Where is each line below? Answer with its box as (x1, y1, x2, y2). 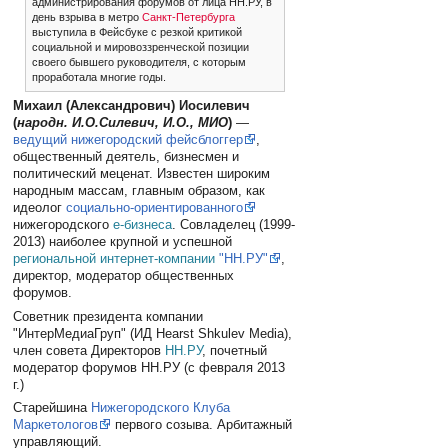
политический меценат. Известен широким (13, 166, 271, 182)
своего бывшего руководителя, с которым (31, 56, 246, 69)
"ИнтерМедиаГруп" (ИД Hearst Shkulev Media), (13, 325, 293, 341)
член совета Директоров (13, 342, 166, 358)
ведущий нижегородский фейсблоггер (13, 132, 244, 148)
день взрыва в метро (31, 11, 142, 24)
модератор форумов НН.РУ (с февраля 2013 (13, 359, 286, 375)
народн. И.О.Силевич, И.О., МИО (17, 115, 229, 131)
